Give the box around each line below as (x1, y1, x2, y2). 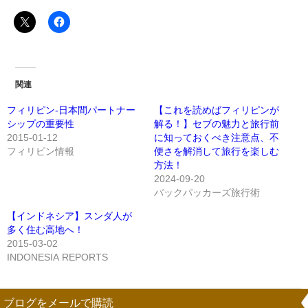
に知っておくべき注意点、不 (154, 133, 279, 143)
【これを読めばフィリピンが (154, 105, 279, 115)
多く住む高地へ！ (7, 225, 84, 235)
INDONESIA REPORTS (7, 252, 108, 263)
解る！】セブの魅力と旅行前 (154, 119, 279, 129)
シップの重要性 (7, 119, 74, 129)
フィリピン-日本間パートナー (7, 105, 135, 115)
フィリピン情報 (7, 146, 74, 157)
